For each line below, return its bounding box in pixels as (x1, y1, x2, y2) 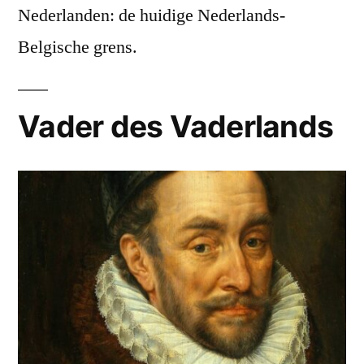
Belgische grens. (18, 36, 137, 59)
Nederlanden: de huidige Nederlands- (18, 4, 285, 28)
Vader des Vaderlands (18, 108, 334, 145)
